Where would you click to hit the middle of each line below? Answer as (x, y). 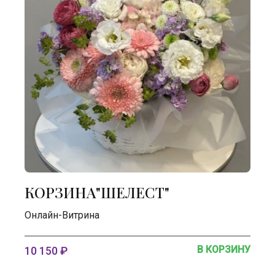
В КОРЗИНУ (224, 250)
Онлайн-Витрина (62, 215)
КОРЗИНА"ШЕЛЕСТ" (97, 192)
